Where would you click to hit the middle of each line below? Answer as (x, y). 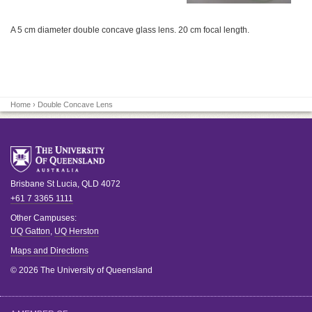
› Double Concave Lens (72, 104)
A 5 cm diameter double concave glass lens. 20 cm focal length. (130, 30)
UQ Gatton (30, 231)
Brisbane (28, 184)
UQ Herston (77, 231)
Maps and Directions (49, 250)
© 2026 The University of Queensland (81, 270)
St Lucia (62, 184)
